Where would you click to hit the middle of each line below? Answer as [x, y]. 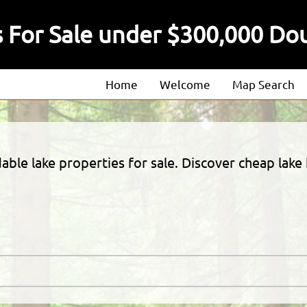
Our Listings [177, 162]
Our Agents [176, 137]
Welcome [185, 84]
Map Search [263, 84]
